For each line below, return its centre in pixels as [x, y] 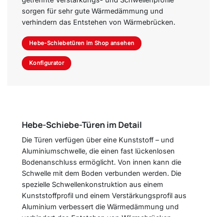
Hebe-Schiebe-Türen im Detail [82, 124]
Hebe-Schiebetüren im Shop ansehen [82, 43]
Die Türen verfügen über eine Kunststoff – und [98, 140]
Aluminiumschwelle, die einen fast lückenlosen [98, 151]
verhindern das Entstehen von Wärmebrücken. [99, 22]
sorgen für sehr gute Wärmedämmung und [93, 11]
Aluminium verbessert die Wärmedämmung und [100, 207]
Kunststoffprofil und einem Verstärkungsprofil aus [104, 196]
